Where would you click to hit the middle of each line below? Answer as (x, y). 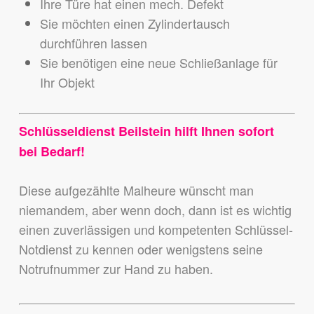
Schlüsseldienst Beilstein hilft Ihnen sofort (146, 131)
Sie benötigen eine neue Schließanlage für (158, 63)
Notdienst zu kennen (78, 249)
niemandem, (55, 210)
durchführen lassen (93, 43)
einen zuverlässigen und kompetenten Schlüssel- (156, 230)
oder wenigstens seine (200, 249)
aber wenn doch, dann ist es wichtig (191, 210)
